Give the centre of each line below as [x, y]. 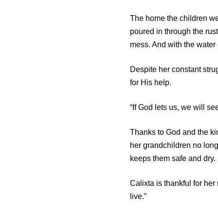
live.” [138, 196]
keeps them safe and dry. [173, 158]
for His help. [150, 82]
